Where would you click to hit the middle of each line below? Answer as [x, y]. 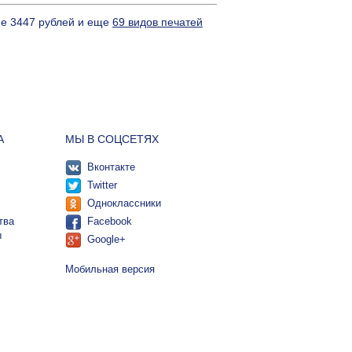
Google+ [106, 240]
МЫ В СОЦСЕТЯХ [112, 139]
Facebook [109, 222]
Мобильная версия [110, 269]
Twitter [102, 185]
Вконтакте [111, 167]
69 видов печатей [158, 22]
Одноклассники [124, 203]
